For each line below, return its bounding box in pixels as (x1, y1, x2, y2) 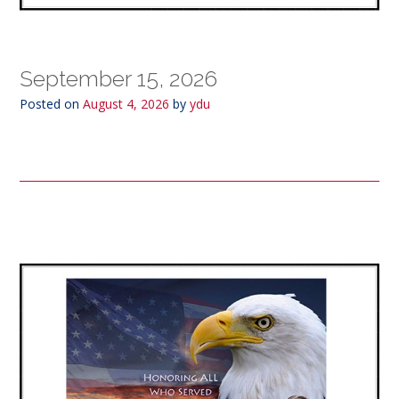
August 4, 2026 (83, 95, 169, 113)
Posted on (20, 95, 83, 113)
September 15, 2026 (20, 65, 217, 93)
